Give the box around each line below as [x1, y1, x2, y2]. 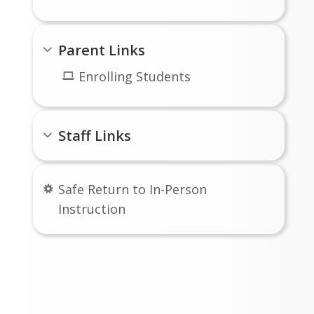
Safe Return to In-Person [58, 180, 207, 198]
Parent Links [58, 40, 146, 60]
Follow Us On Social [15, 251, 191, 277]
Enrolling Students [78, 68, 191, 86]
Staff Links [58, 125, 132, 145]
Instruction [58, 200, 126, 217]
